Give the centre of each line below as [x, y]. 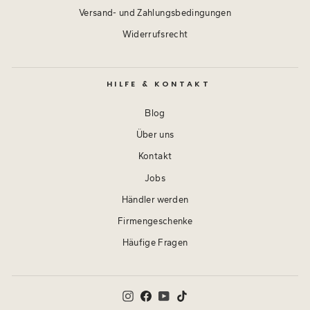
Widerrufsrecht [155, 34]
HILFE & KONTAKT [158, 84]
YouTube [187, 296]
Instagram [154, 296]
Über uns [155, 135]
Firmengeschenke [155, 221]
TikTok [201, 296]
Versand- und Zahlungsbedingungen [155, 12]
